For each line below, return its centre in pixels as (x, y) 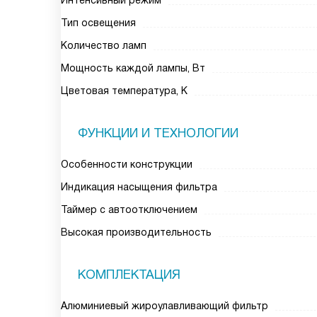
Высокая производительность (136, 232)
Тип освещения (98, 23)
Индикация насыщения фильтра (139, 187)
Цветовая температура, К (124, 91)
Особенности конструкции (127, 164)
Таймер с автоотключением (129, 209)
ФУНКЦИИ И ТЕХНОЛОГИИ (158, 133)
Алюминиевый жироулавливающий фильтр (165, 306)
